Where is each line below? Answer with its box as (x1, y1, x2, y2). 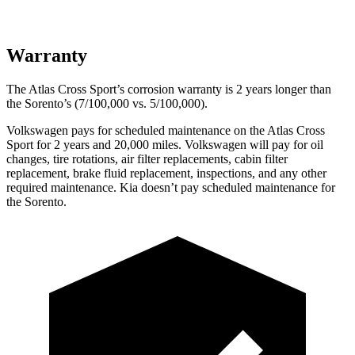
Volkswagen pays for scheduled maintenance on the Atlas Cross (6, 123, 325, 137)
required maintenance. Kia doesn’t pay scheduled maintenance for (6, 180, 335, 194)
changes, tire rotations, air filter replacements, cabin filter (6, 151, 288, 166)
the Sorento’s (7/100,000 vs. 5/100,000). (6, 96, 208, 110)
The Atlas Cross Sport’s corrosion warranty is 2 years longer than (6, 82, 331, 96)
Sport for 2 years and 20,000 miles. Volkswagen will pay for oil (6, 137, 323, 151)
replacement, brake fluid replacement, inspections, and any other (6, 166, 326, 180)
